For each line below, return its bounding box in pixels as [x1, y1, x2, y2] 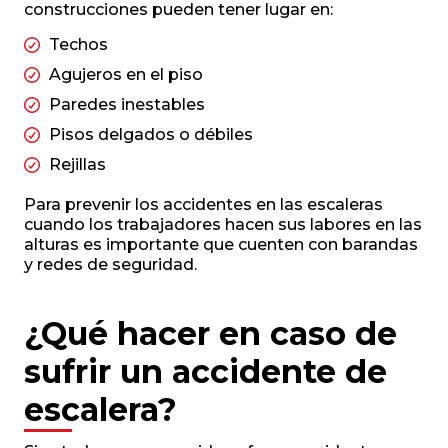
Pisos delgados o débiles [49, 125, 253, 145]
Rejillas [49, 155, 106, 175]
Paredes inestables [49, 95, 205, 115]
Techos [49, 35, 108, 55]
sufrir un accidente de [24, 352, 387, 392]
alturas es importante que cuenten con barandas [24, 235, 418, 255]
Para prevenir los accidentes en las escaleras [24, 195, 383, 215]
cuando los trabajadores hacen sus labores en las [24, 215, 422, 235]
